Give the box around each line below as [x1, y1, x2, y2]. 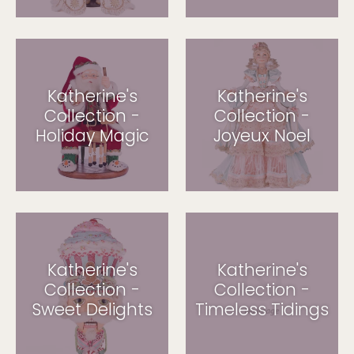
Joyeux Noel [213, 123, 311, 147]
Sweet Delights [32, 297, 153, 321]
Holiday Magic [35, 123, 149, 147]
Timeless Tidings [195, 297, 329, 321]
